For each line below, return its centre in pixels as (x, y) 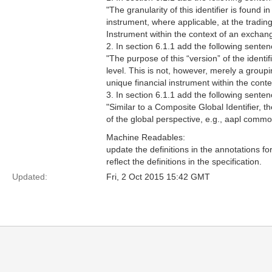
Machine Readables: (146, 137)
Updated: (30, 177)
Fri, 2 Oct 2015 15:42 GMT (158, 177)
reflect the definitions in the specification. (184, 161)
